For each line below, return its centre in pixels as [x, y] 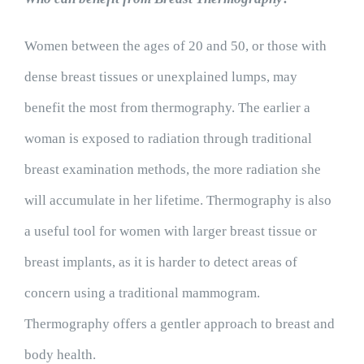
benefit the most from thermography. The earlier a [167, 108]
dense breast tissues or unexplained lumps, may [160, 77]
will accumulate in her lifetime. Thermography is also [178, 200]
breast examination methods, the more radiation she [172, 169]
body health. [60, 355]
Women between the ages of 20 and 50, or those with [175, 46]
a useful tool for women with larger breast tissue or [170, 231]
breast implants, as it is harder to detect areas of [160, 262]
